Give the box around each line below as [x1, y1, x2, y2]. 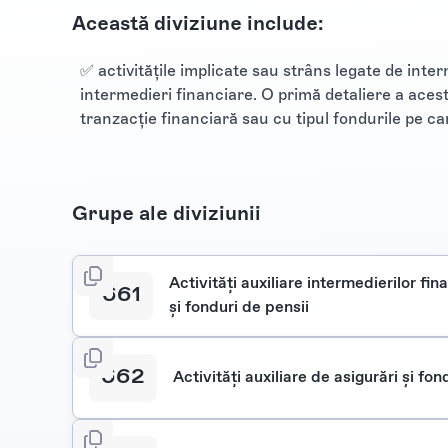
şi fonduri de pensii [169, 296, 309, 318]
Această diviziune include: [72, 10, 324, 35]
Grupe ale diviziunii [72, 200, 261, 225]
